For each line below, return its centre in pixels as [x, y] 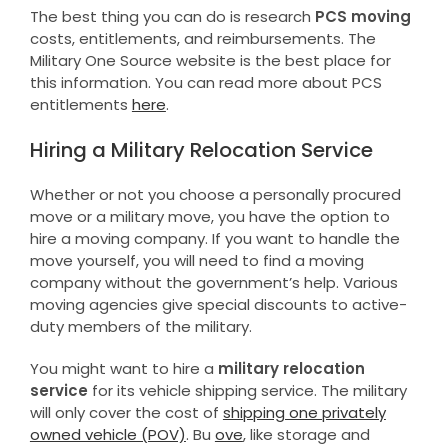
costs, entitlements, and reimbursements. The [202, 38]
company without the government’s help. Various [213, 282]
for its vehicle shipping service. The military [249, 390]
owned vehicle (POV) [107, 434]
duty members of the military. [140, 326]
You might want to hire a [123, 368]
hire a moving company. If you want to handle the [214, 238]
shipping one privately [304, 412]
